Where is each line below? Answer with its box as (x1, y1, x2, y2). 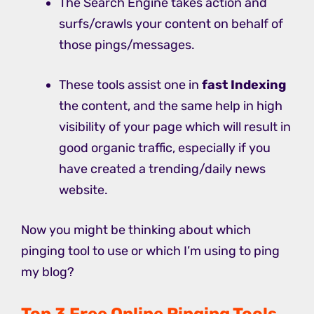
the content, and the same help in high (59, 97, 282, 114)
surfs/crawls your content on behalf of (59, 15, 283, 32)
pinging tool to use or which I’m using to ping (21, 243, 280, 259)
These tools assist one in (59, 76, 202, 93)
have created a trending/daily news (59, 161, 266, 177)
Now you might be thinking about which (21, 221, 251, 238)
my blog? (21, 264, 74, 280)
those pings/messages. (59, 36, 195, 53)
